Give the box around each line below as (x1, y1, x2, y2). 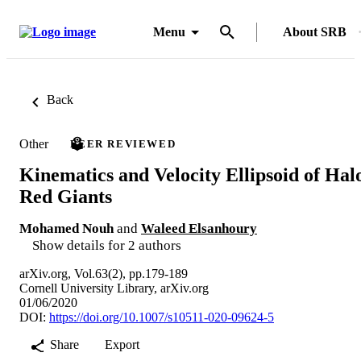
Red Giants (19, 185, 112, 207)
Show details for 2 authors (32, 237, 181, 253)
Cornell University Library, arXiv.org (19, 280, 209, 295)
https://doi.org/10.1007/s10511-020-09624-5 (49, 309, 274, 324)
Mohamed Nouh (19, 220, 114, 236)
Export (105, 337, 139, 351)
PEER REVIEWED (70, 138, 176, 150)
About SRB (283, 25, 346, 39)
